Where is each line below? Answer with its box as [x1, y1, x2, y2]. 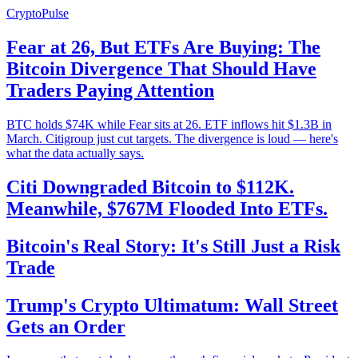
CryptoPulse [6, 6, 69, 20]
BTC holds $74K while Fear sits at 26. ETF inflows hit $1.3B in [6, 117, 332, 131]
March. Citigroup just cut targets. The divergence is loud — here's [6, 131, 338, 145]
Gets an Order [6, 316, 125, 337]
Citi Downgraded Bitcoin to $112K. [6, 176, 294, 197]
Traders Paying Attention [6, 79, 214, 101]
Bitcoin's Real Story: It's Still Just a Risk [6, 235, 340, 257]
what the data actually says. [6, 145, 144, 160]
